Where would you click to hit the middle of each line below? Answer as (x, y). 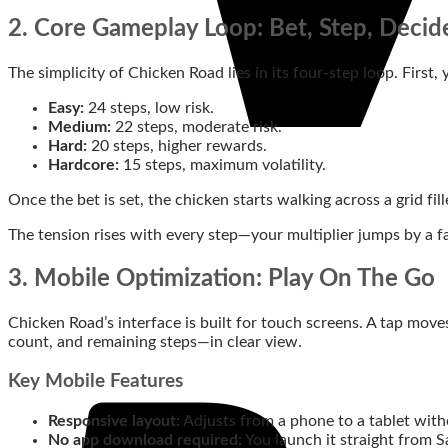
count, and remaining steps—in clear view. (155, 341)
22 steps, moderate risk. (196, 126)
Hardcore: (83, 164)
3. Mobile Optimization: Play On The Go (221, 278)
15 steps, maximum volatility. (222, 164)
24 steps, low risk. (149, 107)
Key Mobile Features (95, 382)
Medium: (79, 126)
